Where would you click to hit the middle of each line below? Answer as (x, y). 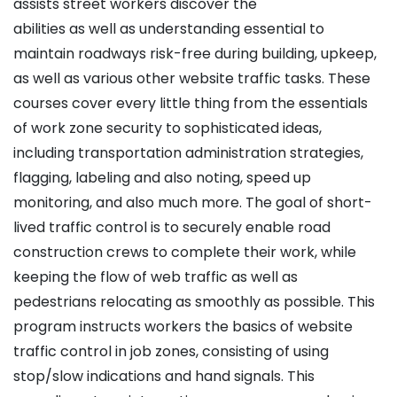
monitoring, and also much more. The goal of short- (193, 203)
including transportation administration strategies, (188, 153)
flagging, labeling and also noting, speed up (162, 178)
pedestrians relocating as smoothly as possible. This (194, 302)
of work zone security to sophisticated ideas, (167, 128)
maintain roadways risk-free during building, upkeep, (195, 54)
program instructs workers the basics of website (183, 327)
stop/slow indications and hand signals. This (164, 377)
